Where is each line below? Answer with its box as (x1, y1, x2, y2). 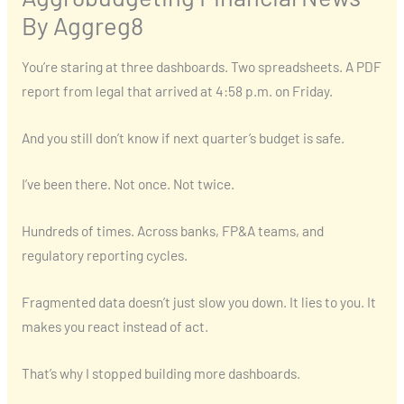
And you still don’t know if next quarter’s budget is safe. (21, 128, 344, 146)
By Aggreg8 (21, 11, 143, 41)
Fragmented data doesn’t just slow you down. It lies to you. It (21, 292, 376, 310)
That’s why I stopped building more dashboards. (21, 363, 300, 381)
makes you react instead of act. (21, 317, 208, 335)
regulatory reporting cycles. (21, 246, 188, 264)
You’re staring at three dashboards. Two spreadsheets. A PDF (21, 57, 381, 75)
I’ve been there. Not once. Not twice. (21, 175, 234, 193)
